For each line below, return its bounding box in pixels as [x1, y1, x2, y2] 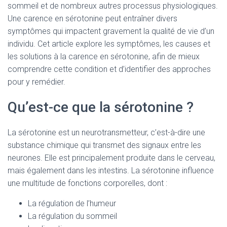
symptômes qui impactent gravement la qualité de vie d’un [8, 26, 214, 36]
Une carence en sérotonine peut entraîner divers [8, 14, 177, 23]
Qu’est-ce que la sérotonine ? [8, 99, 194, 116]
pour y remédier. [8, 77, 65, 87]
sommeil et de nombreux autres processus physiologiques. [8, 1, 218, 11]
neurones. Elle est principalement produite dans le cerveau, [8, 153, 215, 163]
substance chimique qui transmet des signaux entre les [8, 140, 201, 150]
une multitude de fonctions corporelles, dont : [8, 178, 167, 188]
